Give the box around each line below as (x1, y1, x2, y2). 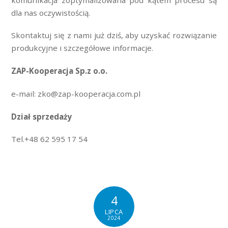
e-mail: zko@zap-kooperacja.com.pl (11, 88, 141, 99)
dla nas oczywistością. (11, 7, 91, 18)
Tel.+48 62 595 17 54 (11, 134, 88, 145)
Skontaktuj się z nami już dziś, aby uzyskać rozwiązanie (11, 30, 217, 41)
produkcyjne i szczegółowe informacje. (11, 43, 154, 53)
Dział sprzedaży (11, 111, 72, 122)
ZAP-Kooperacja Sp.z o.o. (11, 66, 108, 76)
